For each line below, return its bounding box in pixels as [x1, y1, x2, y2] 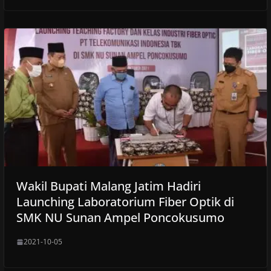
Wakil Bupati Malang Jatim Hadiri [16, 178, 201, 195]
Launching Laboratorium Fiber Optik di [16, 194, 234, 211]
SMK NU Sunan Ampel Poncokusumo [16, 209, 224, 226]
